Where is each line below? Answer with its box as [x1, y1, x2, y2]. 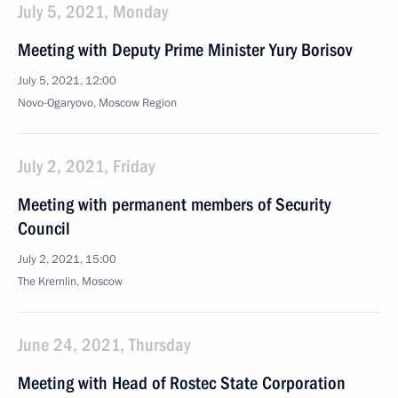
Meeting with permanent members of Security [18, 194, 330, 215]
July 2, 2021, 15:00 [18, 251, 116, 267]
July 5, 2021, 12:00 [18, 73, 116, 89]
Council [18, 218, 70, 239]
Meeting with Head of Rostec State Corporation [18, 372, 346, 394]
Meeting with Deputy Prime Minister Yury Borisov [18, 39, 352, 60]
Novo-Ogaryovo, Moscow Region [18, 95, 177, 111]
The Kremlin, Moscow [18, 274, 123, 290]
